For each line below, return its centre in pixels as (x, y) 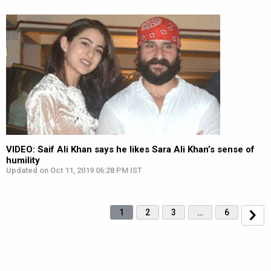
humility (23, 160)
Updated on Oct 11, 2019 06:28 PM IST (74, 170)
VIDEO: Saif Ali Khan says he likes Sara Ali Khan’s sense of (130, 149)
